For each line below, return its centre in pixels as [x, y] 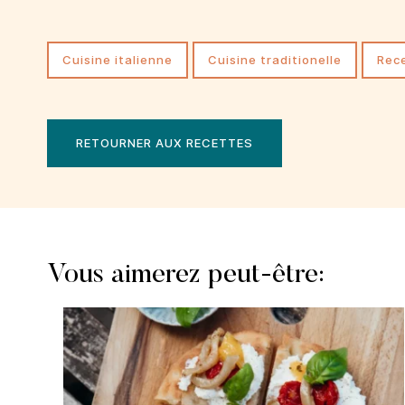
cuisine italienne [122, 60]
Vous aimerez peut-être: [186, 275]
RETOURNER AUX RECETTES [165, 142]
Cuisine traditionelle [280, 60]
